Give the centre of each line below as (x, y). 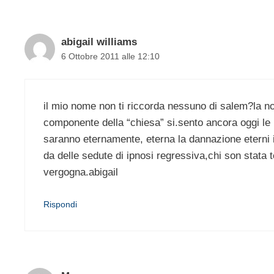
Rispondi (60, 205)
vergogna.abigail (81, 172)
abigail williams (99, 42)
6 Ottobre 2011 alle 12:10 (110, 57)
